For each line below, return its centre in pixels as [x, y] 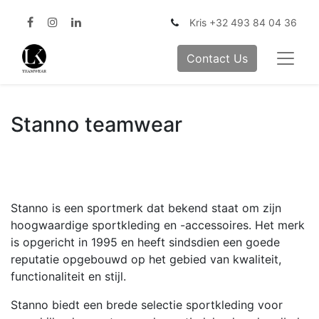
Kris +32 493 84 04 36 [243, 23]
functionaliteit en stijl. [68, 277]
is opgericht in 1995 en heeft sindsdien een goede [145, 242]
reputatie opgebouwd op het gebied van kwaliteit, [146, 260]
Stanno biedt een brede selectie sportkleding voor [147, 305]
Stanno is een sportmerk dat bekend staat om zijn [146, 208]
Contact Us [217, 59]
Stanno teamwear [96, 125]
